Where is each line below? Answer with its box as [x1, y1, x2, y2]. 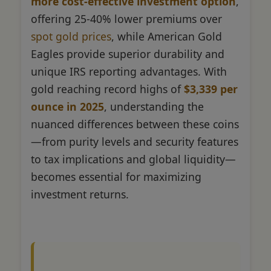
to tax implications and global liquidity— [31, 151, 236, 166]
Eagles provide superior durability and [31, 46, 224, 61]
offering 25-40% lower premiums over [31, 11, 222, 26]
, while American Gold [111, 28, 222, 44]
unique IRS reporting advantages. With [31, 64, 227, 79]
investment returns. [31, 186, 129, 201]
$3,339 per [184, 81, 238, 96]
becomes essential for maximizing [31, 169, 201, 184]
